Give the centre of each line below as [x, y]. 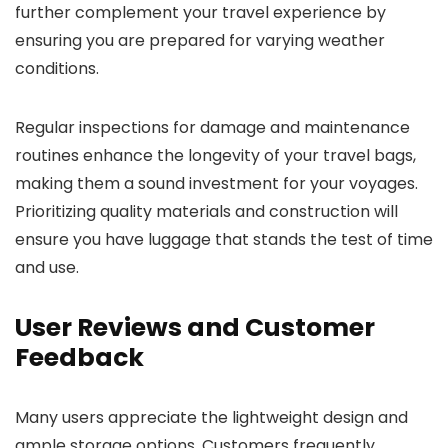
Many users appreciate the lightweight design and [211, 417]
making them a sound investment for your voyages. [216, 183]
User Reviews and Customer [195, 327]
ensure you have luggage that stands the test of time [224, 239]
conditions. [57, 68]
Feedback [79, 357]
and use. [47, 267]
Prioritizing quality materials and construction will [206, 211]
